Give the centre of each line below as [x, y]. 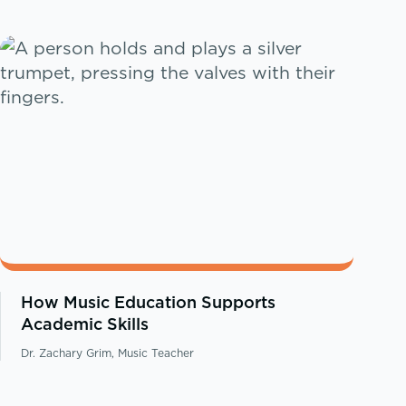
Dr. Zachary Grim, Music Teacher [108, 353]
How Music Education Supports [149, 303]
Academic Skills [85, 324]
